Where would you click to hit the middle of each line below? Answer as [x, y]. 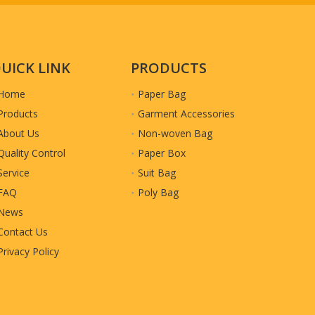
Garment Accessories [186, 114]
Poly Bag [158, 192]
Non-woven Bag [175, 133]
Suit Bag [157, 173]
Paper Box [162, 153]
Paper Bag [162, 94]
